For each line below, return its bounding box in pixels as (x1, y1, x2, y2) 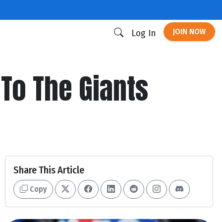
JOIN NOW (173, 27, 206, 36)
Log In (131, 27, 156, 39)
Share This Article (13, 164, 84, 176)
